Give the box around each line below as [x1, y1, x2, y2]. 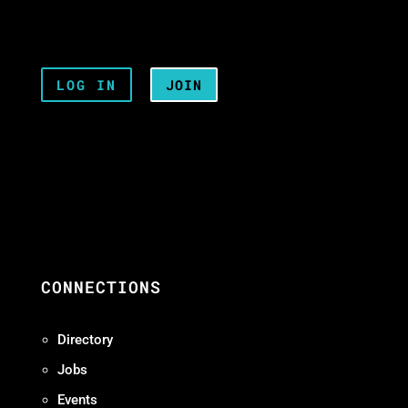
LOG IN [56, 75, 117, 94]
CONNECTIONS [40, 276, 161, 298]
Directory [56, 331, 113, 348]
